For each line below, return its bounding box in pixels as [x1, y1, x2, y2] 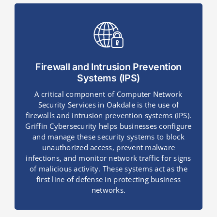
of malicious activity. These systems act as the [30, 164, 187, 174]
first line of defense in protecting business [36, 174, 181, 185]
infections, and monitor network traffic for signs [26, 153, 191, 163]
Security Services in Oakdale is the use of [38, 100, 179, 110]
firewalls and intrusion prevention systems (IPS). [25, 110, 192, 121]
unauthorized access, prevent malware [42, 142, 175, 153]
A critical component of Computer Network [34, 89, 183, 99]
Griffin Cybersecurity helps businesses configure [25, 121, 192, 131]
